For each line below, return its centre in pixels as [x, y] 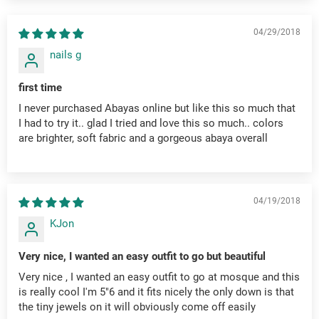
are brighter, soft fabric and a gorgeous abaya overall [143, 138]
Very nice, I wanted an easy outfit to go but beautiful [142, 257]
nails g [66, 55]
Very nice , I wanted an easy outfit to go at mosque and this [159, 277]
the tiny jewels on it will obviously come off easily [137, 307]
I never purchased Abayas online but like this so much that [157, 109]
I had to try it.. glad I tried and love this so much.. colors [151, 124]
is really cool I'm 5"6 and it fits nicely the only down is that [156, 292]
